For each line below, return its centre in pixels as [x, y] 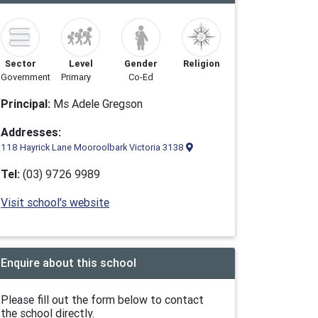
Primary [76, 77]
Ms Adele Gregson [97, 104]
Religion [201, 64]
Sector [20, 64]
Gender [141, 64]
